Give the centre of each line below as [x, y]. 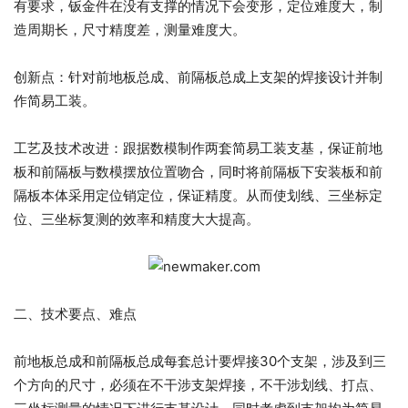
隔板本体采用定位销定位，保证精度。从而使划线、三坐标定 [198, 196]
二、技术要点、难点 [75, 314]
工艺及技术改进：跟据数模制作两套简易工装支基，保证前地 [198, 148]
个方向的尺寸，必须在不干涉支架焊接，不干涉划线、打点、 [198, 385]
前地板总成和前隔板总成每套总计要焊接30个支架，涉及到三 [200, 362]
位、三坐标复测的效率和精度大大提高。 [137, 219]
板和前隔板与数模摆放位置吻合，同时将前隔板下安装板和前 [198, 172]
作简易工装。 [55, 101]
